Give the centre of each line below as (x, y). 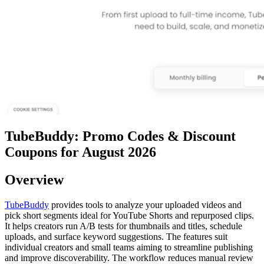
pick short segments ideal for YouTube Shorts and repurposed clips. (129, 216)
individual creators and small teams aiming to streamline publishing (129, 247)
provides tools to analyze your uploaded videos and (145, 205)
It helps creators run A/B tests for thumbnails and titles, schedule (123, 226)
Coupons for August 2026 (80, 152)
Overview (34, 180)
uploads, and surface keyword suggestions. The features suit (116, 237)
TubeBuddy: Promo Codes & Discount (120, 136)
